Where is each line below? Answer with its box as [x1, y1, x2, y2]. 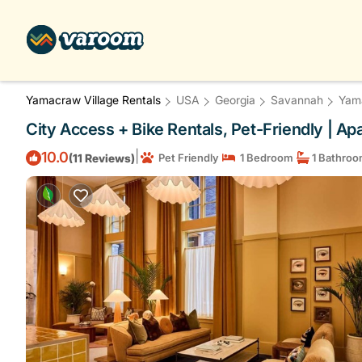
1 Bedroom [235, 151, 293, 164]
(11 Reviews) [69, 150, 135, 165]
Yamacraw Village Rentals [26, 93, 164, 107]
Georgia [215, 93, 255, 107]
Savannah [271, 93, 323, 107]
